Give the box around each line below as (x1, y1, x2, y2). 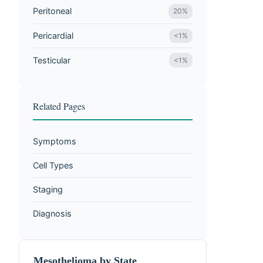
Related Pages (33, 100, 85, 113)
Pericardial (33, 30, 73, 41)
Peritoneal (33, 6, 72, 16)
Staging (33, 184, 63, 195)
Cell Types (33, 160, 73, 171)
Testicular (33, 55, 70, 65)
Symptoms (33, 136, 76, 147)
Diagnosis (33, 208, 72, 219)
